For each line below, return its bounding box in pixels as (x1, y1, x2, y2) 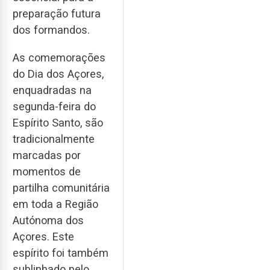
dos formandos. (13, 23, 90, 36)
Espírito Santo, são (13, 116, 103, 130)
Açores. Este (13, 230, 74, 243)
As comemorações (13, 51, 105, 64)
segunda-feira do (13, 100, 96, 113)
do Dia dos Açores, (13, 67, 104, 81)
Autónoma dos (13, 214, 84, 227)
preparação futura (13, 7, 101, 20)
